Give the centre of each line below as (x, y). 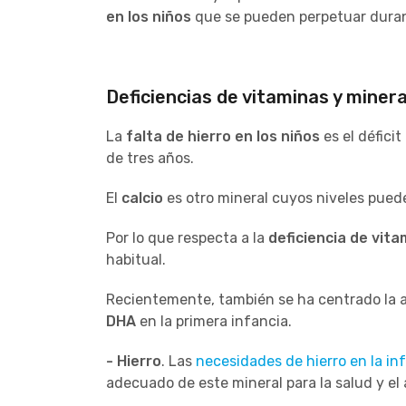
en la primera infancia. (214, 321)
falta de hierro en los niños (223, 136)
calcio (140, 198)
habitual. (136, 259)
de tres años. (150, 158)
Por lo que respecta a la (187, 237)
